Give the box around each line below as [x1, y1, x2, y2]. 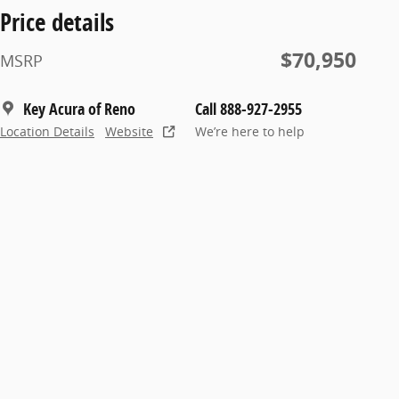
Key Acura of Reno [23, 97, 135, 120]
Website [105, 123, 153, 140]
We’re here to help [195, 123, 305, 140]
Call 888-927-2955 [195, 97, 302, 120]
